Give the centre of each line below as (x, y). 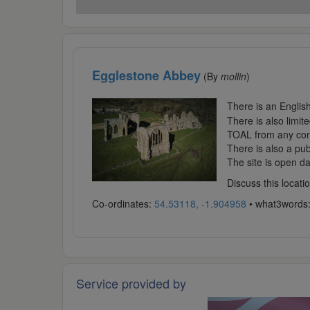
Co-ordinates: (123, 204)
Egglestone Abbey (146, 76)
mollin (233, 76)
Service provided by (131, 283)
